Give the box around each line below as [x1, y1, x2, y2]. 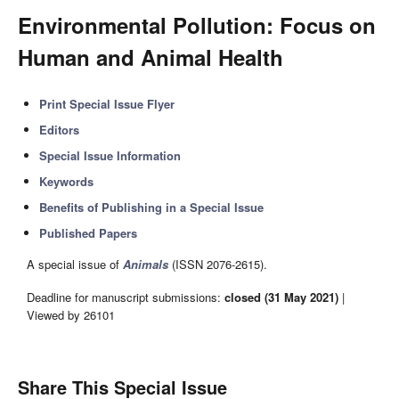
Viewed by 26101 [27, 305, 115, 323]
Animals [123, 256, 168, 273]
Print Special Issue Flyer [39, 95, 175, 112]
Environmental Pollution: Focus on [18, 10, 376, 40]
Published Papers [39, 224, 138, 241]
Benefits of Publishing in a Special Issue [39, 199, 265, 216]
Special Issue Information [39, 147, 182, 164]
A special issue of [27, 256, 123, 273]
